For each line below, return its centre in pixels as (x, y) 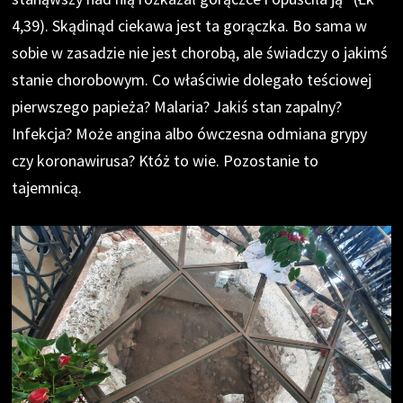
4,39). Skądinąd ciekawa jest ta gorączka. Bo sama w (190, 25)
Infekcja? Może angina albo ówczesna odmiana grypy (190, 133)
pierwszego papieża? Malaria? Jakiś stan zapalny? (177, 106)
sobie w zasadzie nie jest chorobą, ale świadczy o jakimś (200, 52)
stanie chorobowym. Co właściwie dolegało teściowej (192, 79)
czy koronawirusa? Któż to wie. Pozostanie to (166, 160)
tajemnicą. (47, 187)
